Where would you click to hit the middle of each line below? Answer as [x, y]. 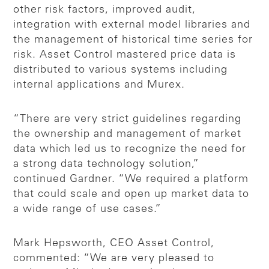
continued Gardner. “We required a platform [131, 179]
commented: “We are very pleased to [114, 258]
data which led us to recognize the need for [130, 149]
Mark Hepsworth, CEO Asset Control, [114, 243]
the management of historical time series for [133, 40]
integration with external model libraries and [132, 25]
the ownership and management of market [128, 134]
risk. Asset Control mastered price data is [125, 55]
